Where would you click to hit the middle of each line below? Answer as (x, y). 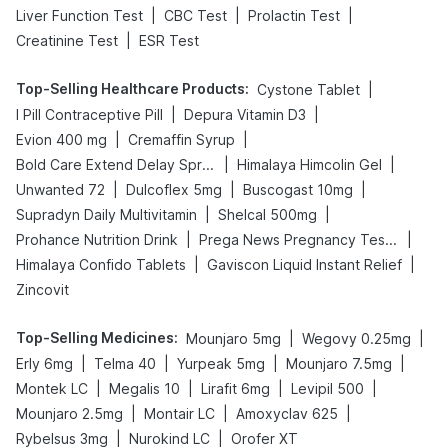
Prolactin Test (294, 15)
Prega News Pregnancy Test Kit (391, 239)
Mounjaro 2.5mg (69, 413)
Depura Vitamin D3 (245, 114)
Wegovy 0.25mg (356, 338)
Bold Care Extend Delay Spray (208, 164)
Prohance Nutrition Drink (97, 239)
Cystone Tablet (308, 89)
